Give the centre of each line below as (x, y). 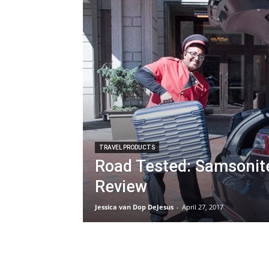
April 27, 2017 (203, 207)
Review (121, 187)
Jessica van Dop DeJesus (134, 207)
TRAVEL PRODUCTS (127, 147)
